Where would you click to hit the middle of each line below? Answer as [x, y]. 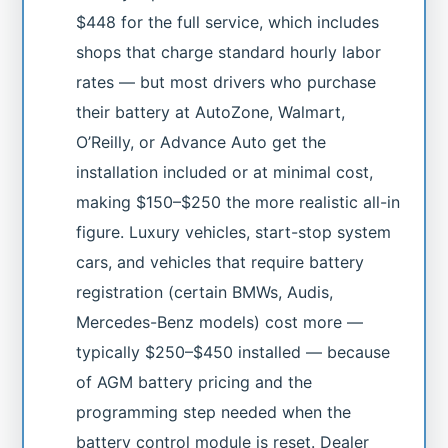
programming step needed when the [214, 411]
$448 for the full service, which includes [228, 21]
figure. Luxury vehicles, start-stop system [234, 231]
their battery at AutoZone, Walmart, [211, 111]
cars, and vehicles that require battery [220, 261]
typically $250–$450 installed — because [233, 351]
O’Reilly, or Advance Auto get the [201, 141]
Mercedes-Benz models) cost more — [220, 321]
